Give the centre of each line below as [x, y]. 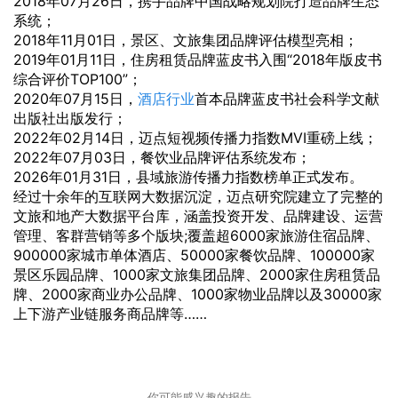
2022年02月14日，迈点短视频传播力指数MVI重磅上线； [195, 137]
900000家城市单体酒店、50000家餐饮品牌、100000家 [194, 255]
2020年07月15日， [76, 98]
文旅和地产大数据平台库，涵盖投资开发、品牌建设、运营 [198, 215]
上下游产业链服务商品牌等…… [110, 313]
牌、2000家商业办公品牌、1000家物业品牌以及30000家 [198, 294]
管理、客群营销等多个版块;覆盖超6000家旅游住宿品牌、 [196, 235]
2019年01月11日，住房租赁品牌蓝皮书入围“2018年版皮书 [198, 59]
